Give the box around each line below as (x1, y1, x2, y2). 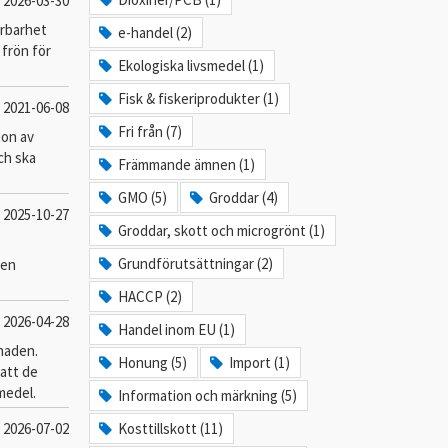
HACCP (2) (118, 287, 183, 306)
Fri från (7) (118, 122, 183, 141)
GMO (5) (118, 188, 168, 207)
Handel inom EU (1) (118, 320, 236, 339)
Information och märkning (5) (118, 386, 298, 405)
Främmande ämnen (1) (118, 155, 256, 174)
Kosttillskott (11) (118, 419, 224, 438)
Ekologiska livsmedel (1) (118, 56, 265, 75)
